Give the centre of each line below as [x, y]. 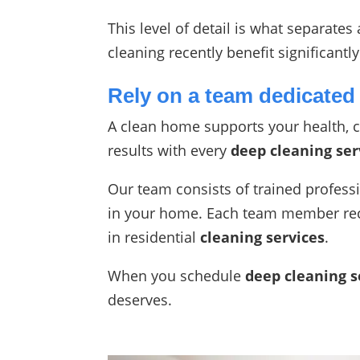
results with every [170, 151]
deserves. [140, 300]
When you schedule [177, 276]
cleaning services [263, 237]
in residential [154, 237]
